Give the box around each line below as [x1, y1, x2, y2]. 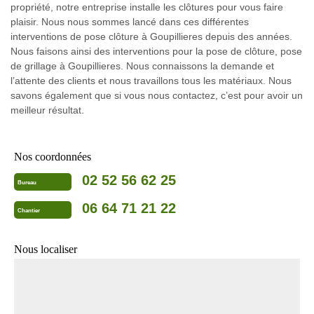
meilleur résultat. [11, 104, 84, 116]
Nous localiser [14, 243, 77, 256]
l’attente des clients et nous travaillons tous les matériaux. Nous [11, 75, 292, 87]
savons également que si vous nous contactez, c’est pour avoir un [11, 90, 303, 102]
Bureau [18, 179, 36, 186]
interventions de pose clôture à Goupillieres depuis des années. [11, 31, 292, 43]
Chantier [18, 207, 40, 214]
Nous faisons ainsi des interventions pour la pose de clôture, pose [11, 46, 302, 57]
